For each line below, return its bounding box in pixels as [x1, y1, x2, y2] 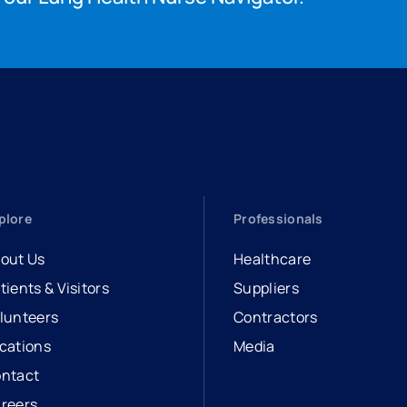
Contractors [233, 307, 318, 327]
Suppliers [233, 278, 299, 298]
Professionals [233, 210, 323, 227]
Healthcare [233, 249, 312, 269]
